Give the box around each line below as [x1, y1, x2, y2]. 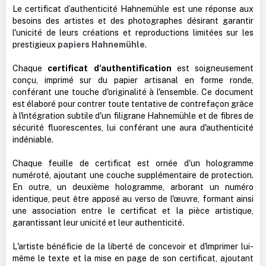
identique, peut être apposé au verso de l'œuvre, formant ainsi [12, 194, 254, 204]
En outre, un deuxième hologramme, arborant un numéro [12, 182, 254, 192]
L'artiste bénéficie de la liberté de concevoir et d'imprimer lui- [12, 241, 254, 251]
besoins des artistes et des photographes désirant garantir [12, 15, 254, 26]
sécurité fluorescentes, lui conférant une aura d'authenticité [12, 122, 254, 132]
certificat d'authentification [47, 63, 172, 73]
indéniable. [12, 134, 53, 144]
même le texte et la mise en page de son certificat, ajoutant [12, 253, 254, 263]
